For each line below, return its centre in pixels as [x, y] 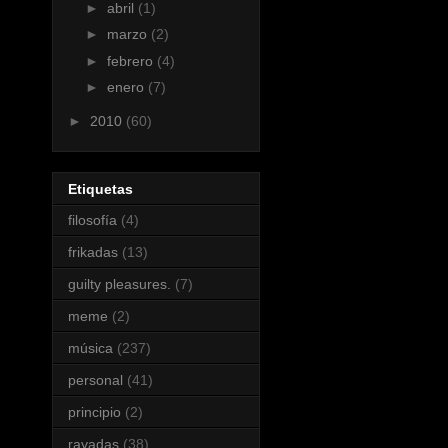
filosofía [92, 220]
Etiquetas [100, 189]
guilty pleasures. [119, 284]
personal [95, 380]
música [90, 348]
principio [94, 412]
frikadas [93, 252]
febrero [131, 60]
